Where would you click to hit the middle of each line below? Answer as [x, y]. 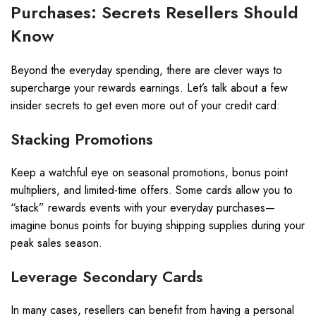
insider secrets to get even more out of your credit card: [145, 105]
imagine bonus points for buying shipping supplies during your [158, 225]
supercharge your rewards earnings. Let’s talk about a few [149, 88]
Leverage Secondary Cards [107, 276]
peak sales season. [56, 243]
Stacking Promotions [82, 139]
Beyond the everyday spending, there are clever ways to [146, 70]
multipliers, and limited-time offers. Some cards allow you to [152, 190]
